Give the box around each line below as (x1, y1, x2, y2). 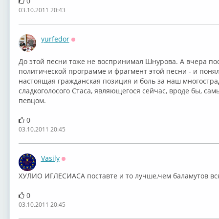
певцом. (18, 96, 46, 105)
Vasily (41, 153, 60, 163)
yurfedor (41, 34, 69, 44)
